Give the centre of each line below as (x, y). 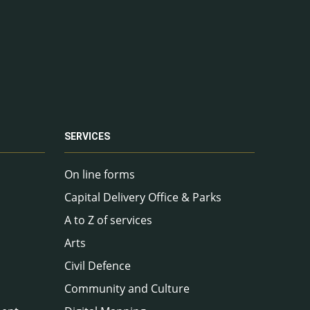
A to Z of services (108, 220)
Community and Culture (127, 289)
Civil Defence (98, 266)
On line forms (100, 175)
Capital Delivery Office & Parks (143, 198)
